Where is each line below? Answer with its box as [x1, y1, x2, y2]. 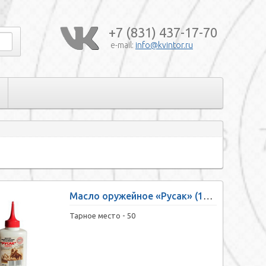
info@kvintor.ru [135, 40, 193, 50]
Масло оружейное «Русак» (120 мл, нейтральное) [203, 191, 213, 202]
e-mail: [110, 40, 135, 50]
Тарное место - [69, 211, 127, 220]
